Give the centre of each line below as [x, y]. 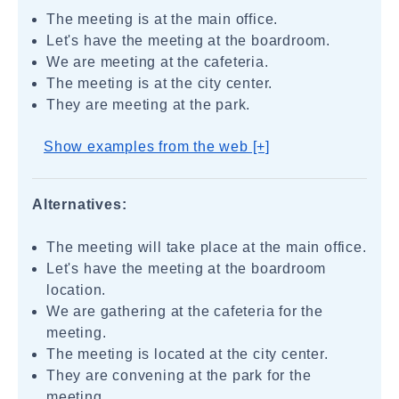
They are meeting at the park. [149, 105]
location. [77, 290]
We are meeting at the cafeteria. [158, 62]
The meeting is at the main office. [163, 19]
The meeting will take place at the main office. [207, 247]
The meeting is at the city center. [160, 83]
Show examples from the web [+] [157, 147]
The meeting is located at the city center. [187, 354]
